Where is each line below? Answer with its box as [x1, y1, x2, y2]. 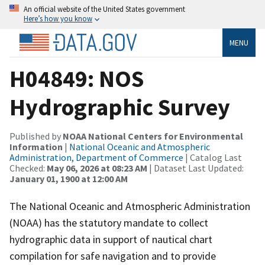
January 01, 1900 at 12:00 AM [9, 172, 128, 185]
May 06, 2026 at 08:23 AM [47, 161, 147, 174]
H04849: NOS [9, 63, 144, 93]
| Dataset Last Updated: [147, 161, 244, 174]
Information [9, 140, 63, 153]
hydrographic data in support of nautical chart [9, 232, 212, 246]
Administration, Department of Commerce [9, 151, 183, 163]
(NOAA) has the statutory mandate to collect [9, 215, 208, 230]
